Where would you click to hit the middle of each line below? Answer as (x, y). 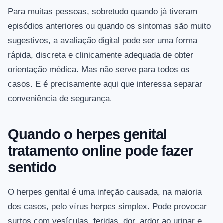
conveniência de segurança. (60, 99)
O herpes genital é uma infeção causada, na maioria (105, 192)
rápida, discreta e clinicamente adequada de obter (101, 55)
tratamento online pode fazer (100, 151)
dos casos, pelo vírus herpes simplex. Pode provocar (107, 207)
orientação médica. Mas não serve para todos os (99, 70)
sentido (32, 167)
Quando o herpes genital (87, 135)
